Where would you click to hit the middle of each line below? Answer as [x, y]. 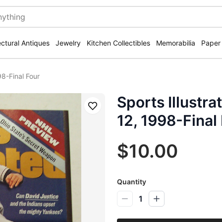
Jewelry [68, 43]
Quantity [132, 182]
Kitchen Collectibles [118, 43]
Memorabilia [176, 43]
